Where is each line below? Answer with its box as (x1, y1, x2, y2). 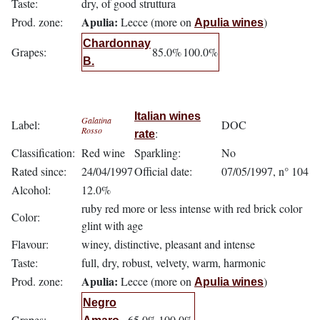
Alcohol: (11, 182, 51, 197)
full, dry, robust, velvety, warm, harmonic (81, 255, 266, 270)
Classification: (11, 145, 75, 160)
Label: (11, 117, 40, 132)
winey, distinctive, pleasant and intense (81, 236, 255, 251)
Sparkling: (134, 145, 181, 160)
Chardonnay (83, 37, 151, 49)
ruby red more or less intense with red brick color (81, 201, 302, 216)
